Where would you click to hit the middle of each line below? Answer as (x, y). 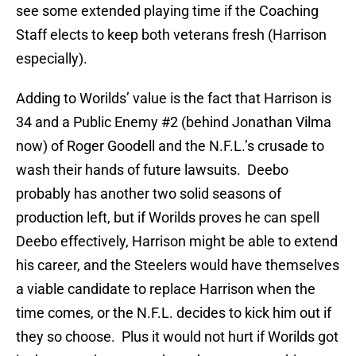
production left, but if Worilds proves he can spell (168, 218)
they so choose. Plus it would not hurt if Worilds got (177, 337)
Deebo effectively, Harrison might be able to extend (177, 242)
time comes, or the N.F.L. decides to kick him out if (174, 313)
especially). (52, 59)
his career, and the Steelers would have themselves (178, 265)
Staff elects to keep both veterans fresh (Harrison (171, 35)
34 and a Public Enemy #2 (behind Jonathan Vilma (174, 122)
